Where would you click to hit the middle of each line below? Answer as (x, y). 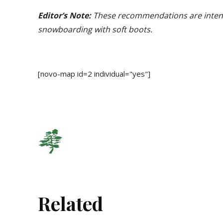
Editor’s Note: (65, 16)
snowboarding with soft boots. (95, 30)
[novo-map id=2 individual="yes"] (94, 74)
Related (70, 204)
